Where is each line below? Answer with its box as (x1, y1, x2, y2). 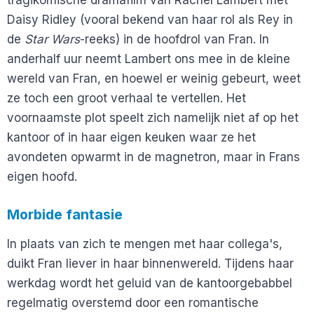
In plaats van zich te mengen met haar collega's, (7, 236, 282, 251)
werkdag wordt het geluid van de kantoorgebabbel (7, 275, 292, 290)
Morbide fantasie (7, 205, 123, 223)
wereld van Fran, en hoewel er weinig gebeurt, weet (7, 71, 301, 86)
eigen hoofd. (7, 170, 77, 184)
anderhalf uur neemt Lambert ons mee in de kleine (7, 52, 290, 67)
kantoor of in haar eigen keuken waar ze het (7, 130, 256, 145)
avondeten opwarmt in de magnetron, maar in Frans (7, 150, 300, 165)
